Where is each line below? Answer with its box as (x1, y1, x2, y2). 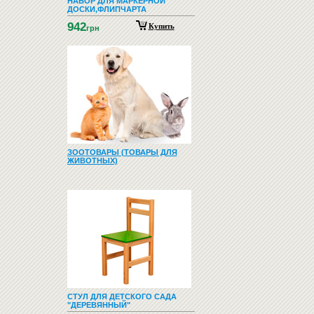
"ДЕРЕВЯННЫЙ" (67, 301, 130, 309)
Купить (148, 22, 175, 30)
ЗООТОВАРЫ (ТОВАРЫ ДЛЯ (67, 148, 177, 156)
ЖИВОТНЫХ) (67, 156, 118, 165)
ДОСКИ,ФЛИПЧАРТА (67, 5, 146, 13)
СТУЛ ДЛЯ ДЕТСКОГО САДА (67, 292, 177, 301)
